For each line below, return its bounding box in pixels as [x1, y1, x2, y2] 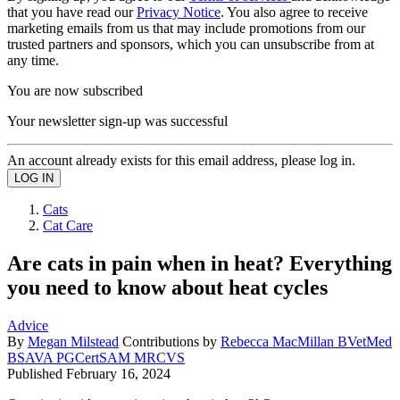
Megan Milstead [28, 333, 119, 349]
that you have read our [7, 4, 137, 20]
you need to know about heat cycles [7, 275, 328, 299]
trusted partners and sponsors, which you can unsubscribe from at [7, 36, 374, 52]
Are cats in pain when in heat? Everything [7, 251, 392, 275]
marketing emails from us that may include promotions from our [7, 20, 365, 36]
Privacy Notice [137, 4, 221, 20]
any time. [7, 52, 59, 68]
